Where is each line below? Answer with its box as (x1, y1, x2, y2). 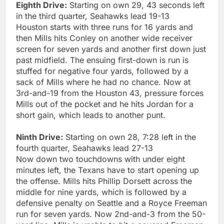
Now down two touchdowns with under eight (16, 153, 185, 164)
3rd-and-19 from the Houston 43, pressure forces (16, 87, 203, 98)
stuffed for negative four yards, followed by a (16, 65, 188, 76)
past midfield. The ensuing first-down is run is (16, 54, 188, 65)
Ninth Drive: (16, 131, 63, 142)
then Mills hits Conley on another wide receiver (16, 32, 192, 43)
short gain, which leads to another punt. (16, 109, 165, 120)
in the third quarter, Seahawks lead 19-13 (16, 10, 169, 21)
